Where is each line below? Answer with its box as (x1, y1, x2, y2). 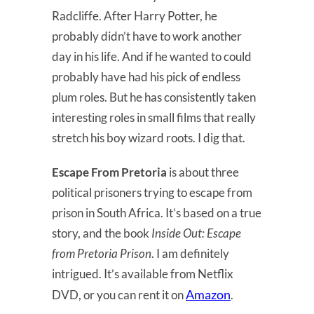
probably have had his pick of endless (52, 69, 240, 84)
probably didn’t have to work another (52, 28, 242, 43)
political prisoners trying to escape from (52, 184, 252, 200)
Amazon (186, 286, 231, 302)
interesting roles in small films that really (52, 109, 256, 125)
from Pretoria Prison (52, 245, 151, 261)
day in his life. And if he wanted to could (52, 48, 252, 64)
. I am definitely (151, 245, 229, 261)
